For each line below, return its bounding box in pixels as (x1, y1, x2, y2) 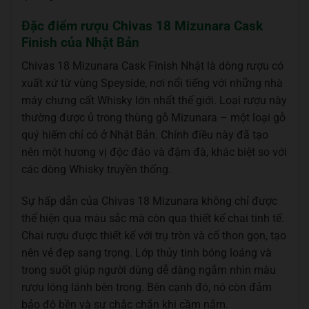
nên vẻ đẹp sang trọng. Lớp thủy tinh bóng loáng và (21, 246, 272, 260)
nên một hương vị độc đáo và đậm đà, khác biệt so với (21, 146, 287, 159)
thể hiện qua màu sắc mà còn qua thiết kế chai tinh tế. (21, 212, 284, 226)
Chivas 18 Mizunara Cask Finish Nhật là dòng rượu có (21, 59, 283, 73)
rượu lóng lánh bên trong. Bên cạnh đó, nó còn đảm (21, 281, 272, 295)
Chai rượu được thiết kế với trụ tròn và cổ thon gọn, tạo (21, 229, 286, 243)
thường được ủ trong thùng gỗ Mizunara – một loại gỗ (21, 111, 286, 125)
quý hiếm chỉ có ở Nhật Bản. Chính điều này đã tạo (21, 128, 268, 142)
